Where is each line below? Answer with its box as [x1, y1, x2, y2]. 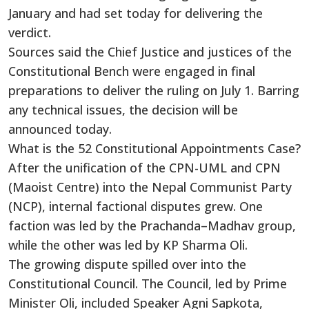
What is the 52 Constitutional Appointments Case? [8, 139, 301, 157]
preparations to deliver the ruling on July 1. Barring [8, 81, 299, 99]
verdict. [8, 23, 51, 41]
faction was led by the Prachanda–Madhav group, [8, 217, 296, 234]
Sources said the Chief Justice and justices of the [8, 43, 292, 60]
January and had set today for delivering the [8, 4, 263, 21]
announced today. [8, 120, 112, 137]
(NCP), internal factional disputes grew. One [8, 197, 263, 215]
